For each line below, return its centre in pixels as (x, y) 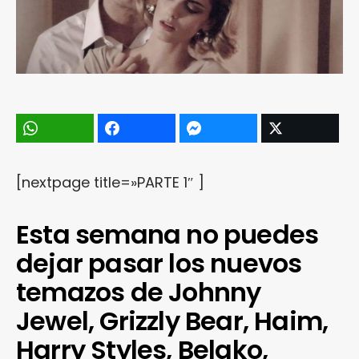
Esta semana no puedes (167, 234)
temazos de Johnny (139, 292)
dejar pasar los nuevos (159, 263)
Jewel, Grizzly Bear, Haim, (172, 321)
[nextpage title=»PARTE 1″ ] (110, 182)
